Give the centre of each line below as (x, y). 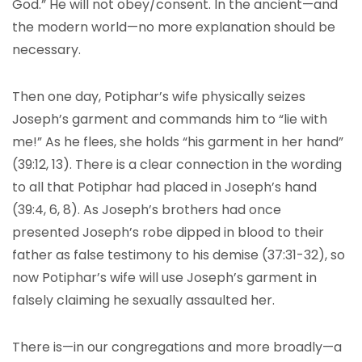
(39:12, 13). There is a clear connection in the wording (177, 164)
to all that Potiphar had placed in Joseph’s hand (164, 187)
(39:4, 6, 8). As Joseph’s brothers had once (147, 210)
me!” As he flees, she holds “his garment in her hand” (178, 142)
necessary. (46, 50)
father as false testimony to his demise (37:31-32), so (179, 255)
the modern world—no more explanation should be (174, 27)
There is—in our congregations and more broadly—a (177, 347)
